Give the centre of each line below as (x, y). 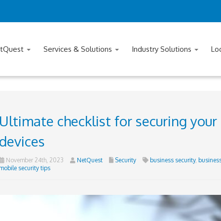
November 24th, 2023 (34, 160)
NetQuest (90, 160)
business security (172, 160)
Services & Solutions (79, 49)
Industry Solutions (163, 49)
